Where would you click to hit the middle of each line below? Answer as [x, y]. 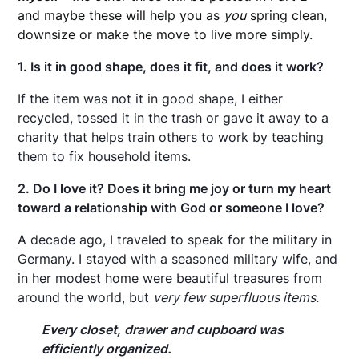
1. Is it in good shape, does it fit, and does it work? [171, 66]
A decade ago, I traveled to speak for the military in [175, 239]
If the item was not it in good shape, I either [151, 98]
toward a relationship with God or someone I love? [171, 207]
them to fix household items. [105, 156]
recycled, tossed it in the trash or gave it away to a [173, 117]
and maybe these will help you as [121, 15]
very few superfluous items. [236, 297]
